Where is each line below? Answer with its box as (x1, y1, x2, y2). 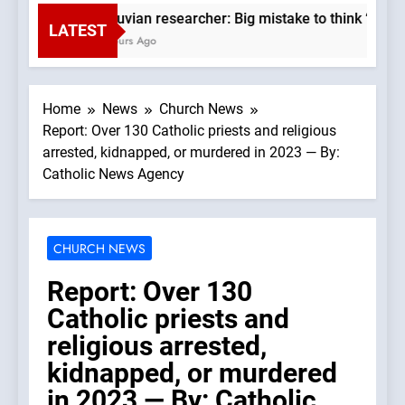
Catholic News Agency (42, 165, 184, 184)
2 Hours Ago (80, 33, 144, 50)
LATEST (49, 21, 107, 41)
